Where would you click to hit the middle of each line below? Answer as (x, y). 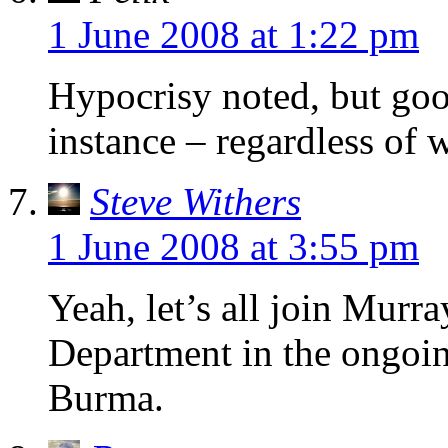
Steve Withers (195, 202)
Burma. (106, 398)
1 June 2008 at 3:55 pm (233, 247)
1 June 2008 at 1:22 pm (233, 35)
